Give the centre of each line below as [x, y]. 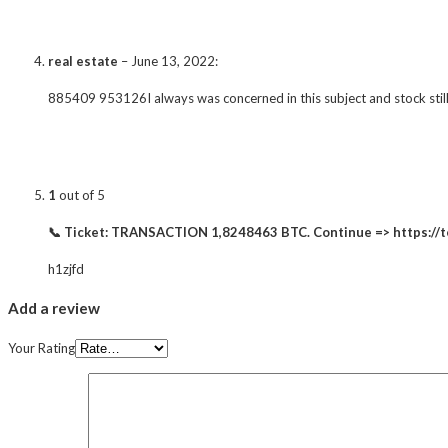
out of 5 [80, 194]
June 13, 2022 [173, 60]
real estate [83, 60]
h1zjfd [66, 268]
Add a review [54, 307]
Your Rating [41, 347]
